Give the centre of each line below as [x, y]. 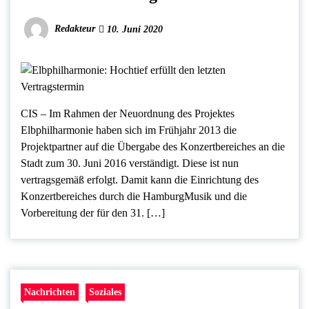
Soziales [105, 291]
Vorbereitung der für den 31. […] [93, 212]
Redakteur [75, 28]
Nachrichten [50, 291]
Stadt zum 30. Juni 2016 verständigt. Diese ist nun [130, 163]
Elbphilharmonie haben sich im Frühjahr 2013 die [129, 130]
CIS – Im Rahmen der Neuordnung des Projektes [128, 113]
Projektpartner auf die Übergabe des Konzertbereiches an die [153, 146]
